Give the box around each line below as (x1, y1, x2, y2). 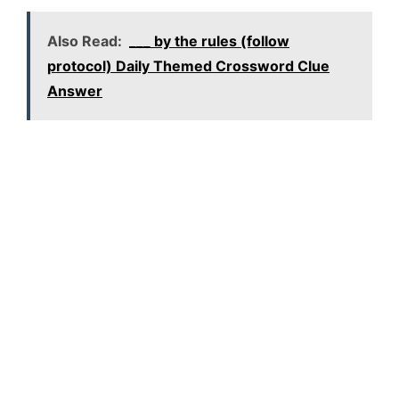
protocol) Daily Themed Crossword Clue (47, 57, 330, 76)
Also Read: (47, 32, 122, 51)
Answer (47, 82, 102, 101)
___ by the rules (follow (129, 32, 289, 51)
